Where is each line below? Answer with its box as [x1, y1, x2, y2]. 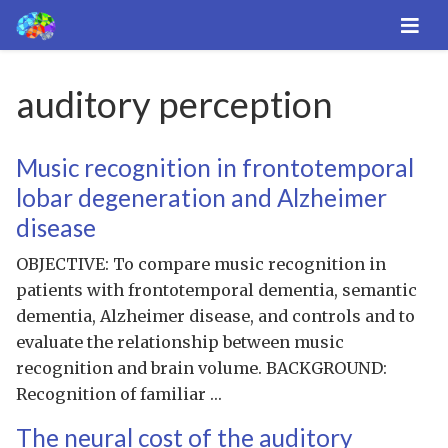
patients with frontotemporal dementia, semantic [16, 280, 418, 301]
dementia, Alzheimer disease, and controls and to [16, 306, 416, 327]
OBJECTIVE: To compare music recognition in [16, 254, 387, 275]
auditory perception [16, 82, 334, 127]
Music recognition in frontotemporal [16, 153, 415, 183]
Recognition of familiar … [16, 384, 223, 405]
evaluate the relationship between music [16, 332, 345, 353]
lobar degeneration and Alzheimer [16, 183, 388, 213]
